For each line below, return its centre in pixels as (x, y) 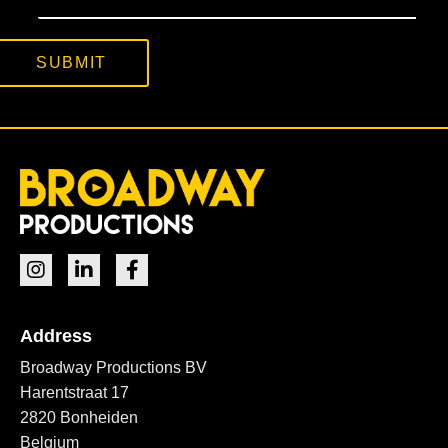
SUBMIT (71, 63)
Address (56, 335)
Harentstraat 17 (74, 392)
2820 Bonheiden (79, 417)
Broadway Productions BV (113, 367)
